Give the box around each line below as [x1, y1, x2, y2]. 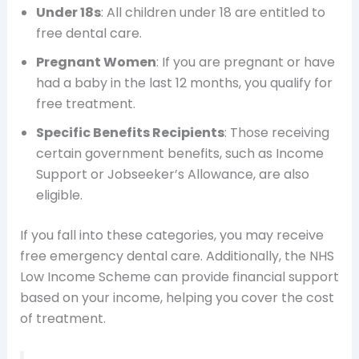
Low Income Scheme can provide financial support [19, 268, 339, 287]
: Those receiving [224, 123, 329, 143]
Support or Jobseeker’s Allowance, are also [35, 165, 309, 184]
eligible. [35, 186, 83, 205]
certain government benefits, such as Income [35, 144, 324, 163]
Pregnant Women [35, 53, 156, 72]
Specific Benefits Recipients [35, 123, 224, 143]
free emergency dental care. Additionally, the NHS [19, 247, 334, 266]
